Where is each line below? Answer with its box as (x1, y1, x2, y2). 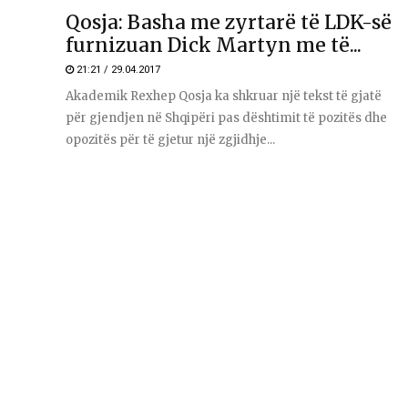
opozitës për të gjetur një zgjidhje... (66, 132, 275, 148)
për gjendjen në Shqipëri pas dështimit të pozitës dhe (66, 110, 387, 127)
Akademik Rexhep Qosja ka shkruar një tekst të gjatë (66, 88, 382, 105)
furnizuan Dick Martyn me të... (66, 33, 362, 58)
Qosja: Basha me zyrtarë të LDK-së (66, 10, 392, 36)
